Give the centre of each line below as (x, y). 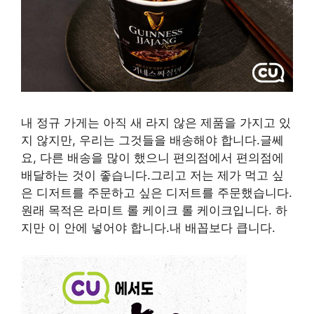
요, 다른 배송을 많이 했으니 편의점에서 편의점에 (152, 158)
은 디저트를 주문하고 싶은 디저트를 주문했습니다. (157, 193)
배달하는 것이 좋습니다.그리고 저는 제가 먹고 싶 (152, 176)
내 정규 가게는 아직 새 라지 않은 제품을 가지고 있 (156, 123)
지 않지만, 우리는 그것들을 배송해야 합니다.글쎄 (152, 141)
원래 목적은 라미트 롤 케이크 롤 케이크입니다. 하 (154, 211)
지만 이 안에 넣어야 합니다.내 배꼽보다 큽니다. (148, 228)
